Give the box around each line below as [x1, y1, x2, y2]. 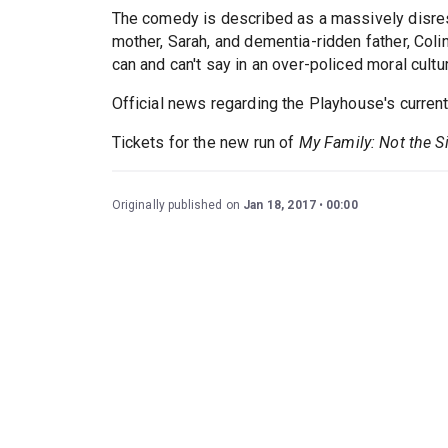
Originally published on [111, 198, 244, 213]
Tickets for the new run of [111, 133, 299, 153]
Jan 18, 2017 [243, 198, 316, 213]
